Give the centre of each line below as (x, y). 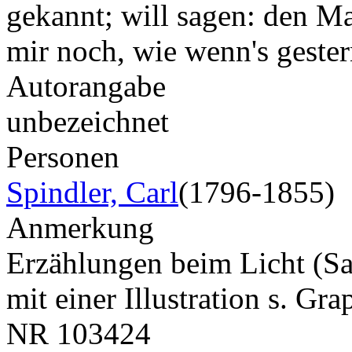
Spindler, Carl (92, 192)
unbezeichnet (88, 121)
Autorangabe (86, 86)
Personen (63, 156)
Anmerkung (80, 227)
